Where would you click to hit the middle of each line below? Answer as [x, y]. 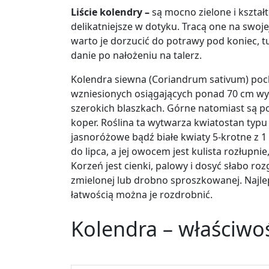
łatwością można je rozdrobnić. [142, 195]
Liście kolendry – [110, 12]
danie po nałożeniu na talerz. [136, 56]
